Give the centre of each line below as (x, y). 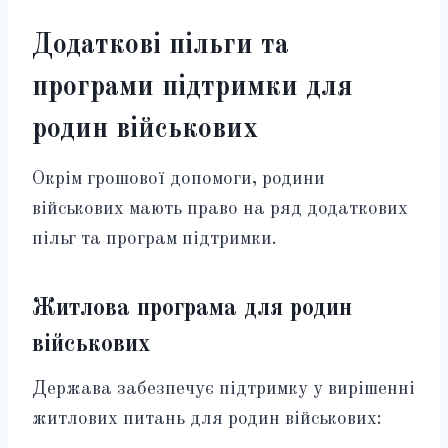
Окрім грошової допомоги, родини (178, 179)
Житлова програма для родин (192, 308)
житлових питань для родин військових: (207, 419)
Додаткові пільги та (160, 45)
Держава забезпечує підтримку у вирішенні (223, 389)
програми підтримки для (192, 87)
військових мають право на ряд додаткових (220, 209)
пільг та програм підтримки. (154, 239)
